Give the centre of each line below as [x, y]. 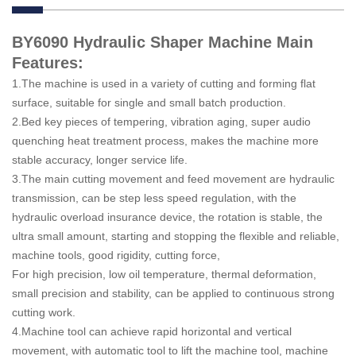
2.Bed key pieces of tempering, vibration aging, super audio [161, 121]
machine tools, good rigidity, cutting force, [116, 255]
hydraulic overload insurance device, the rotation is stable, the [167, 217]
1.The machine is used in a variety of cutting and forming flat [164, 83]
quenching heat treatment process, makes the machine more [165, 140]
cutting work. [44, 312]
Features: [48, 62]
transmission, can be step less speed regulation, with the [154, 197]
